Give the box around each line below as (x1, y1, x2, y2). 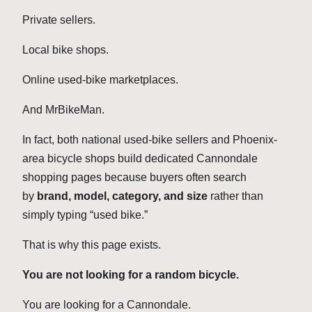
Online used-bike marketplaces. (22, 73, 178, 86)
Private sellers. (22, 13, 95, 26)
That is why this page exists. (22, 238, 161, 251)
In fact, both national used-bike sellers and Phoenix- (22, 133, 277, 146)
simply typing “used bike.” (22, 208, 150, 221)
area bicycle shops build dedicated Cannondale (22, 152, 258, 164)
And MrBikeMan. (22, 103, 104, 116)
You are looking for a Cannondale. (22, 298, 191, 311)
